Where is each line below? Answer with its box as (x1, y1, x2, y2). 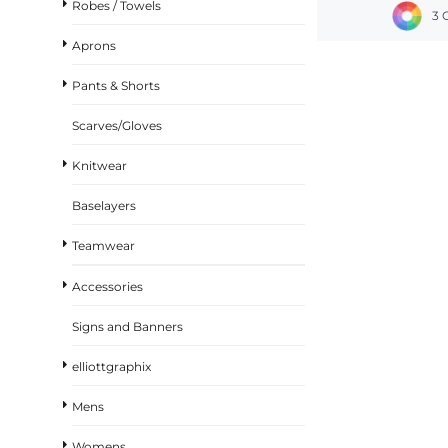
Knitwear (72, 157, 127, 173)
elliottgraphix (72, 358, 151, 374)
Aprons (72, 37, 116, 53)
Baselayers (72, 197, 136, 213)
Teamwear (72, 237, 135, 253)
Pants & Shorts (72, 77, 160, 93)
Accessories (72, 278, 143, 294)
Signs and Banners (72, 318, 183, 334)
